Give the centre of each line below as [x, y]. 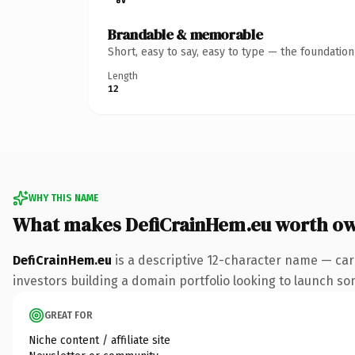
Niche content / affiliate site [99, 340]
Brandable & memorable [185, 34]
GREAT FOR [69, 315]
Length [123, 76]
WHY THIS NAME [63, 198]
